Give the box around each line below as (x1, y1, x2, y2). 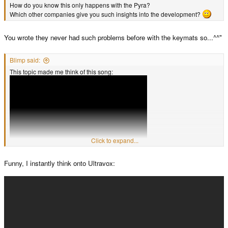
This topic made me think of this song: (10, 67, 113, 76)
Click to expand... (91, 136, 138, 145)
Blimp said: (10, 55, 40, 65)
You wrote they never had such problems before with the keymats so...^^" (4, 32, 222, 42)
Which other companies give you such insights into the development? (10, 10, 202, 19)
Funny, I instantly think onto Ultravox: (4, 158, 115, 168)
